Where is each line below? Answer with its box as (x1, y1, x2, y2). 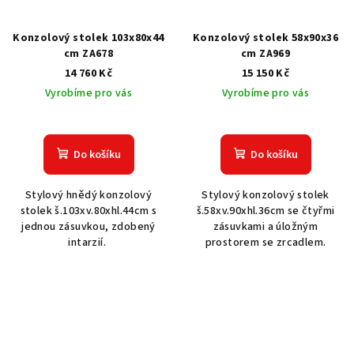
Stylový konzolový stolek (201, 187, 330, 204)
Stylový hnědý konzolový (24, 187, 153, 204)
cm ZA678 (63, 46, 114, 62)
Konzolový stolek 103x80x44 (13, 30, 164, 47)
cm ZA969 (240, 46, 291, 62)
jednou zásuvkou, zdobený (21, 219, 156, 235)
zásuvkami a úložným (213, 219, 318, 235)
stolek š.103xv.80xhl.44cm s (20, 203, 157, 220)
